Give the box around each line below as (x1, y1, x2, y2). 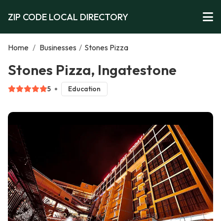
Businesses (39, 42, 76, 52)
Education (68, 84, 101, 94)
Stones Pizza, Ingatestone (8, 61, 177, 78)
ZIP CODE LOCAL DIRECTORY (8, 11, 128, 23)
